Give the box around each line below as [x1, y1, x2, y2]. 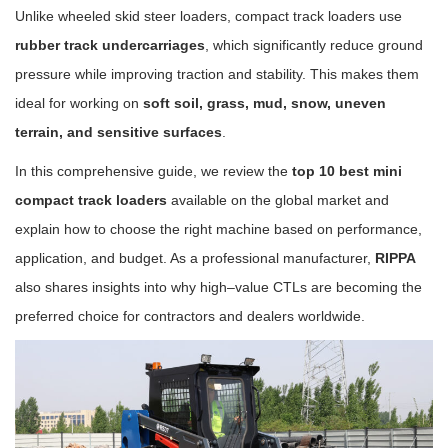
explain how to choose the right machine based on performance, [15, 221, 422, 237]
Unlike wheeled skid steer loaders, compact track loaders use [15, 8, 402, 24]
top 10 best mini [292, 163, 402, 179]
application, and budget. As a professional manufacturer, [15, 250, 375, 266]
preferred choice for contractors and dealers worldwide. [15, 308, 365, 324]
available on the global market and [167, 192, 389, 208]
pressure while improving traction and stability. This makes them [15, 66, 419, 82]
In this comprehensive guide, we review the [15, 163, 292, 179]
